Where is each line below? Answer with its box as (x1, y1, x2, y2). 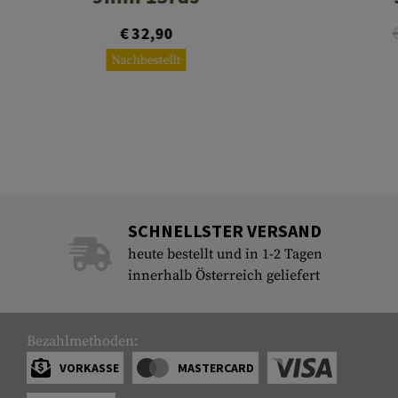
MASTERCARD (177, 360, 254, 377)
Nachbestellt (111, 52, 181, 69)
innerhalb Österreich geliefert (127, 267, 320, 285)
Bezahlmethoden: (27, 332, 139, 351)
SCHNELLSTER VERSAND (127, 219, 322, 243)
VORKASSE (60, 360, 119, 377)
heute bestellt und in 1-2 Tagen (127, 245, 322, 264)
